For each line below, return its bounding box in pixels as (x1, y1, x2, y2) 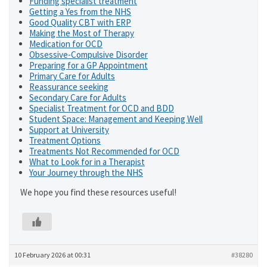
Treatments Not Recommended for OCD (29, 145, 179, 157)
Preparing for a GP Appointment (29, 60, 148, 71)
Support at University (29, 124, 109, 135)
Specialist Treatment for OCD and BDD (29, 103, 174, 114)
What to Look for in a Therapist (29, 156, 145, 167)
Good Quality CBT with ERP (29, 17, 131, 28)
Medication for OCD (29, 38, 103, 49)
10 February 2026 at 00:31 (14, 250, 91, 259)
